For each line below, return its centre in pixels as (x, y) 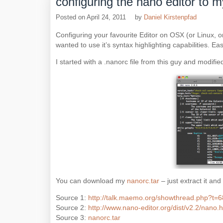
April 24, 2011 (106, 17)
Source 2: (72, 208)
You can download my (91, 181)
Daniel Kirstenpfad (170, 17)
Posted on (71, 17)
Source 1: (72, 198)
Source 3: (72, 218)
